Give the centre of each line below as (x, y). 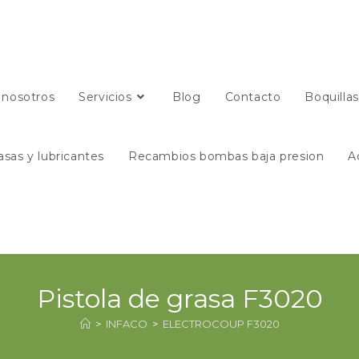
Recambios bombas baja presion (226, 156)
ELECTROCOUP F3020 (221, 324)
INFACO (126, 324)
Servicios (105, 97)
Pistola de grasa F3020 (179, 298)
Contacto (253, 97)
